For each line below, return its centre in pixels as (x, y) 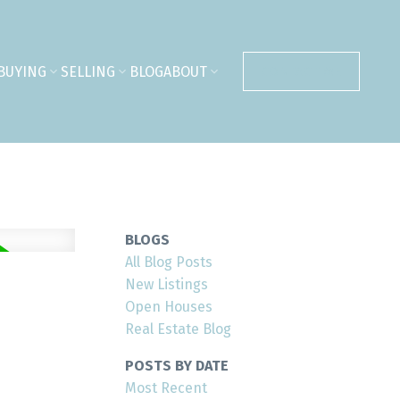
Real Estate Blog (179, 329)
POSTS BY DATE (177, 365)
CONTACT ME (301, 71)
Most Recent (167, 387)
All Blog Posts (169, 262)
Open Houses (169, 306)
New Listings (167, 284)
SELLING (87, 71)
